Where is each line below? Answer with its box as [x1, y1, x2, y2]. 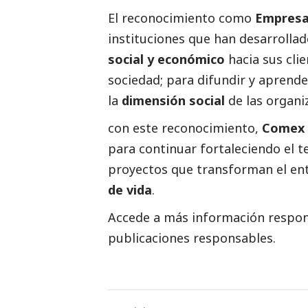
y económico [144, 50, 225, 67]
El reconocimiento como [108, 9, 255, 26]
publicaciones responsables [108, 229, 273, 246]
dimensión [118, 91, 189, 109]
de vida [108, 181, 152, 198]
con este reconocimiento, [108, 119, 262, 136]
